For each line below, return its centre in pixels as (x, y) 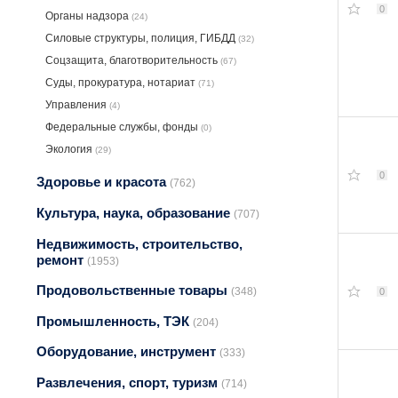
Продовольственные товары (134, 291)
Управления (77, 104)
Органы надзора (88, 16)
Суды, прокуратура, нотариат (122, 82)
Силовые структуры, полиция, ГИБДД (142, 38)
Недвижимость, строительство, (139, 243)
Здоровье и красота (103, 182)
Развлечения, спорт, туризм (129, 382)
